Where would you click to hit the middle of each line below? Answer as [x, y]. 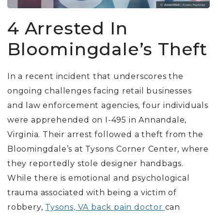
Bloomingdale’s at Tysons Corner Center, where [108, 149]
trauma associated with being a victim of [92, 193]
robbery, [26, 207]
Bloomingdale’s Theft [107, 49]
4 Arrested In [68, 28]
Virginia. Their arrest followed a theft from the [105, 135]
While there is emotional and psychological [99, 178]
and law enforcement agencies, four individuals [108, 106]
